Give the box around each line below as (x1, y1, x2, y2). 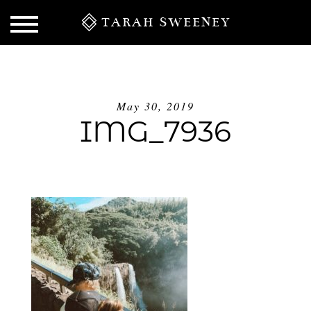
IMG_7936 (80, 113, 231, 149)
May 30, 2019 (116, 98, 195, 113)
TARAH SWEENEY (101, 14, 232, 30)
